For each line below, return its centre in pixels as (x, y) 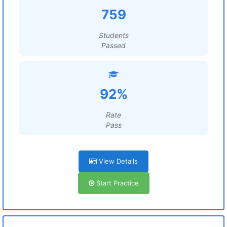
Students (113, 35)
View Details (117, 161)
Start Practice (116, 183)
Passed (113, 45)
